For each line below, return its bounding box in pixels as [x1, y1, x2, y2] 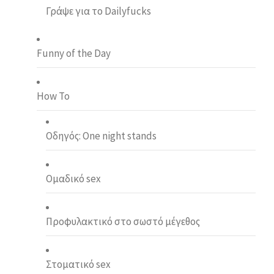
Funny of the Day [37, 46, 111, 60]
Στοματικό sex [46, 257, 111, 271]
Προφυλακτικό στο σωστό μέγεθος [46, 214, 200, 228]
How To [37, 89, 70, 103]
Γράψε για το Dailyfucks [46, 4, 151, 18]
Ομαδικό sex [46, 171, 101, 185]
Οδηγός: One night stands [46, 128, 157, 143]
